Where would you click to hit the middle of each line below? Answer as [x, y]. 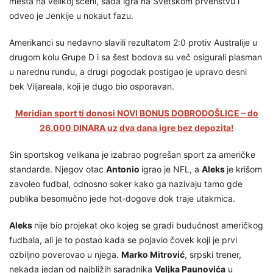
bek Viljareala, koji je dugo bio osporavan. [92, 87]
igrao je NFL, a [172, 169]
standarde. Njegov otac [58, 169]
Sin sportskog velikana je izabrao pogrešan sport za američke [132, 155]
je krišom [244, 169]
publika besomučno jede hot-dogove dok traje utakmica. [122, 199]
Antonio [124, 169]
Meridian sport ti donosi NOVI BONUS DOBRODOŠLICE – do [136, 113]
